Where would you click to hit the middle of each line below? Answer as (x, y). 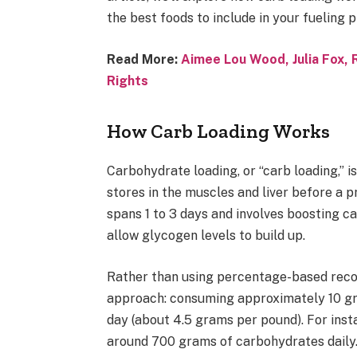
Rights (128, 80)
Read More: (144, 59)
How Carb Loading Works (219, 131)
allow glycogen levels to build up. (206, 235)
